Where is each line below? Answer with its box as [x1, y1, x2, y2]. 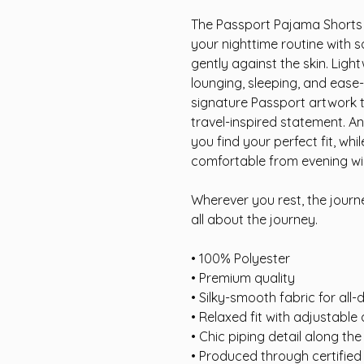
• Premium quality [191, 270, 295, 286]
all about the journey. [191, 211, 318, 227]
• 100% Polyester [191, 250, 290, 266]
